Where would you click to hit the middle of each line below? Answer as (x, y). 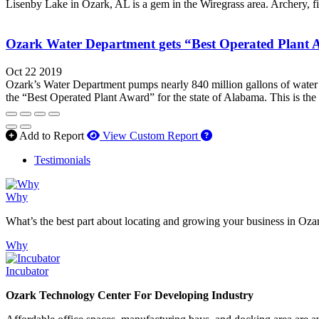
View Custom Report (150, 136)
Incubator (27, 271)
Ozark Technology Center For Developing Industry (130, 295)
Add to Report (52, 136)
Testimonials (62, 160)
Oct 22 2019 (34, 72)
